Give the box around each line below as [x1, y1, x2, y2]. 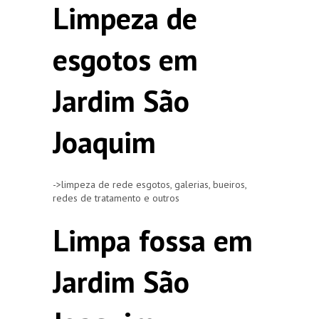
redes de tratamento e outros [53, 191, 179, 204]
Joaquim [53, 122, 156, 162]
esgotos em [53, 39, 198, 79]
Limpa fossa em [53, 220, 253, 260]
